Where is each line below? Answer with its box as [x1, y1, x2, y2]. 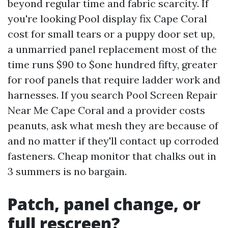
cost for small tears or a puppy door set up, [8, 27, 215, 40]
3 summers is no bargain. [8, 165, 127, 178]
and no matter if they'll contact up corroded [8, 134, 219, 147]
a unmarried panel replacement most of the [8, 43, 217, 55]
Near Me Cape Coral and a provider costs [8, 104, 205, 117]
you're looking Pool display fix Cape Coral [8, 12, 207, 25]
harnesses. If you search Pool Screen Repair [8, 89, 217, 101]
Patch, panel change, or [8, 193, 201, 215]
